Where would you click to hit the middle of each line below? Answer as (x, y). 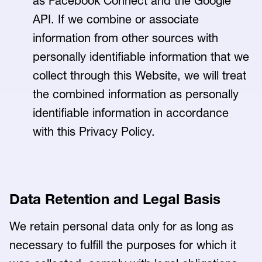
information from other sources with (125, 38)
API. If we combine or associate (116, 19)
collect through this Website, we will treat (139, 75)
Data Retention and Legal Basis (115, 199)
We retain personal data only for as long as (121, 226)
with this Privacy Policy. (95, 132)
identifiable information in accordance (131, 113)
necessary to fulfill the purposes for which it (123, 245)
